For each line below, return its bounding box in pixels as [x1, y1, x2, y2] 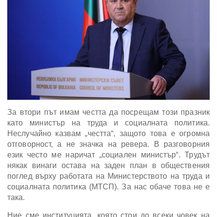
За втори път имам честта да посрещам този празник [7, 108, 210, 116]
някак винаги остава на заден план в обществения [7, 161, 210, 170]
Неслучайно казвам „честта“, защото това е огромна [7, 129, 210, 138]
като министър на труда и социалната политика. [7, 118, 210, 127]
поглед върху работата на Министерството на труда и [7, 171, 210, 180]
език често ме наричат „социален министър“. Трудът [7, 150, 210, 159]
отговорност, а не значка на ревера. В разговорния [7, 139, 210, 148]
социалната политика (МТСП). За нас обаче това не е [7, 182, 210, 191]
